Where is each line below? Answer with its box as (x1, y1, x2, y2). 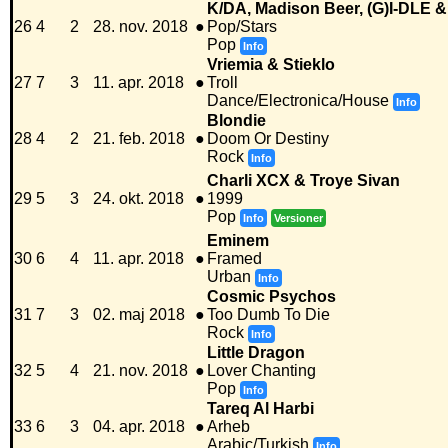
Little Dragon (207, 344, 305, 362)
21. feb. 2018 (93, 130, 185, 148)
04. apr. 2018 (93, 418, 185, 436)
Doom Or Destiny (207, 130, 329, 148)
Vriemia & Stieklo (207, 56, 335, 74)
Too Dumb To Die (207, 306, 330, 324)
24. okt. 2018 (93, 190, 184, 208)
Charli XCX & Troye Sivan (207, 172, 400, 190)
